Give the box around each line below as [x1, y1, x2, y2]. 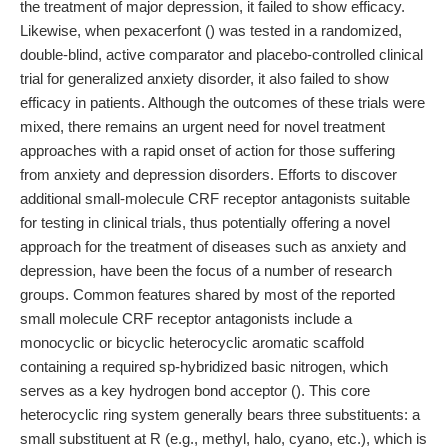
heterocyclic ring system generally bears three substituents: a [20, 406, 420, 423]
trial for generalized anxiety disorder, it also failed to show [20, 70, 389, 87]
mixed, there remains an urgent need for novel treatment [20, 118, 385, 135]
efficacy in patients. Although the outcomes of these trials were [20, 94, 425, 111]
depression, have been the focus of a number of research [20, 262, 392, 279]
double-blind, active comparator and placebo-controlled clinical [20, 46, 423, 63]
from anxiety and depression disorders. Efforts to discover [20, 166, 397, 183]
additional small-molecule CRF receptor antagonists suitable [20, 190, 410, 207]
